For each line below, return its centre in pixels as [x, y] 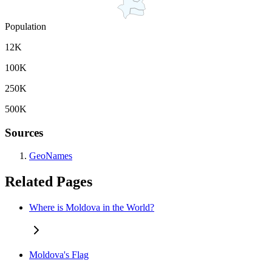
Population [25, 26]
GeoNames [51, 156]
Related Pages [49, 182]
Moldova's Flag [59, 255]
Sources [24, 132]
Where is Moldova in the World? [92, 208]
